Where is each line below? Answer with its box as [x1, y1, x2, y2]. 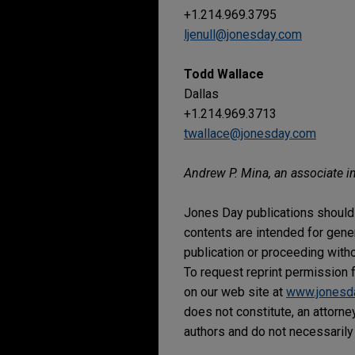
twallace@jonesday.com [184, 126, 316, 142]
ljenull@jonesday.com [184, 27, 302, 43]
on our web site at [184, 284, 286, 300]
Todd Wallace [184, 67, 264, 82]
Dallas [184, 86, 219, 102]
